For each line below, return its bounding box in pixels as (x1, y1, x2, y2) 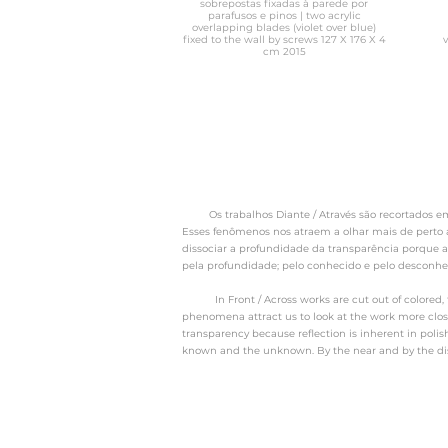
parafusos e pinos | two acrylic (207, 9, 361, 22)
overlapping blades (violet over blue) (192, 21, 376, 34)
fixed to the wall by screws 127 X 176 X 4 (182, 33, 386, 46)
